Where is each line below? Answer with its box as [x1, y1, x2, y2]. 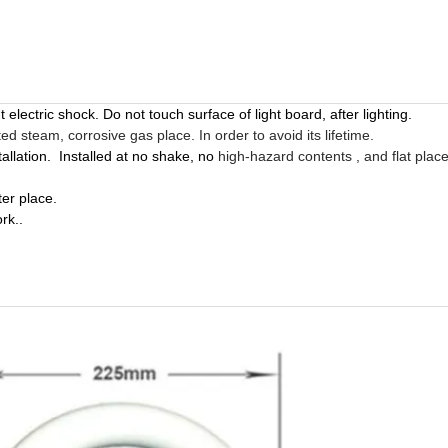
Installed [59, 147, 112, 164]
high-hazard [218, 147, 294, 164]
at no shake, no [112, 147, 214, 164]
